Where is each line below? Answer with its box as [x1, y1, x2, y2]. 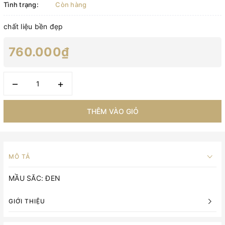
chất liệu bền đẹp [4, 22, 65, 31]
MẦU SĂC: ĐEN [9, 174, 63, 182]
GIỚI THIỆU [9, 197, 45, 205]
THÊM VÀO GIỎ [86, 107, 139, 116]
